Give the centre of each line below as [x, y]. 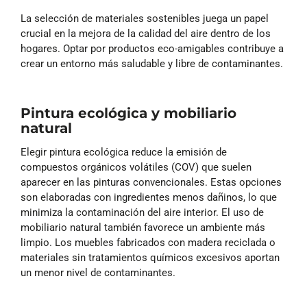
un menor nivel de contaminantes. [98, 273]
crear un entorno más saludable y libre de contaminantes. [152, 64]
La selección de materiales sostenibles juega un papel [145, 19]
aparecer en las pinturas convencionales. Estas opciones [151, 183]
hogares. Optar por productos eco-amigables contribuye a [152, 49]
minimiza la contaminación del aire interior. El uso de [142, 213]
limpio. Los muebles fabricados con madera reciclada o [148, 243]
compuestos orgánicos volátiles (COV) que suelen [136, 168]
